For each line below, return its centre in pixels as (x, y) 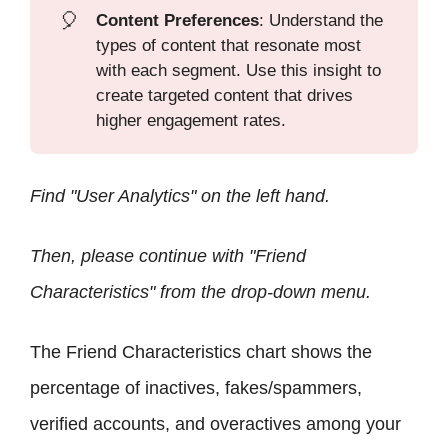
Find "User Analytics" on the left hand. (180, 196)
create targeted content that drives (225, 95)
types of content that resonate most (229, 45)
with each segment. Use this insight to (239, 70)
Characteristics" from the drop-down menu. (200, 292)
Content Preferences (178, 20)
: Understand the (321, 20)
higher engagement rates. (191, 120)
